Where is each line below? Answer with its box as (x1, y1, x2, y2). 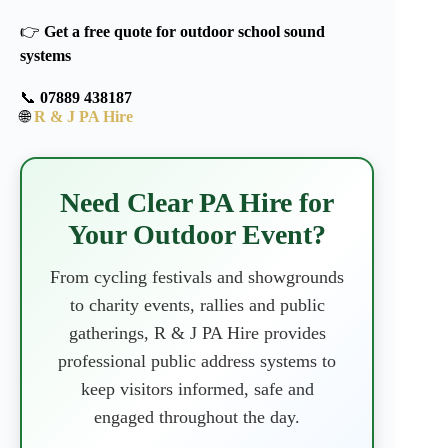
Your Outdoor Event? (68, 219, 327, 251)
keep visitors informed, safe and (80, 379, 314, 400)
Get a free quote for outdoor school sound (44, 23, 325, 41)
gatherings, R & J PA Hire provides (68, 323, 326, 344)
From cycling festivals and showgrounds (50, 267, 345, 288)
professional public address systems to (58, 351, 337, 372)
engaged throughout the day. (94, 407, 301, 428)
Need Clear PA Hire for (60, 187, 335, 219)
